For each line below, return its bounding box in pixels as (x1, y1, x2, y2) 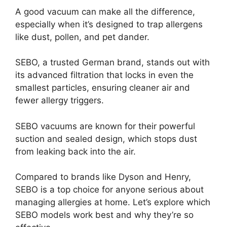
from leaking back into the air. (15, 146, 136, 157)
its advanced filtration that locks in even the (15, 70, 194, 81)
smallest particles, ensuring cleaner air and (15, 83, 190, 93)
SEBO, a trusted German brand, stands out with (15, 57, 210, 68)
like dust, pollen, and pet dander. (15, 31, 149, 42)
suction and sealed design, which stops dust (15, 133, 197, 144)
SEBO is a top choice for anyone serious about (15, 184, 204, 195)
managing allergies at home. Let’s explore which (15, 197, 210, 208)
